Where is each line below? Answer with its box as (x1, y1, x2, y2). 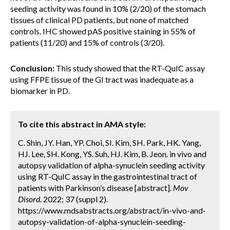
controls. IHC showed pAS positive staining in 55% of (10, 26, 196, 36)
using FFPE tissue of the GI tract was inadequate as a (10, 74, 194, 84)
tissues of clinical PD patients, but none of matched (10, 15, 188, 25)
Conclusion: (10, 63, 54, 73)
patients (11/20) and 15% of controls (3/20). (10, 37, 164, 47)
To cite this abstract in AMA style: (18, 119, 146, 129)
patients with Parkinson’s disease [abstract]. (18, 183, 173, 193)
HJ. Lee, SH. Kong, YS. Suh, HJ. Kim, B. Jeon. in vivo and (18, 149, 206, 159)
